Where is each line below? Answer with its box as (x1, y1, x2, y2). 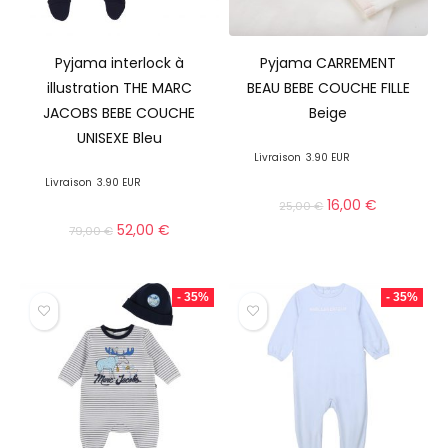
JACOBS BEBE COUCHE (43, 102, 196, 123)
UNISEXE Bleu (76, 127, 162, 148)
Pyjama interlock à (54, 52, 184, 73)
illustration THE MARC (46, 77, 192, 98)
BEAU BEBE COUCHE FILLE (246, 77, 410, 98)
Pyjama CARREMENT (260, 52, 397, 73)
